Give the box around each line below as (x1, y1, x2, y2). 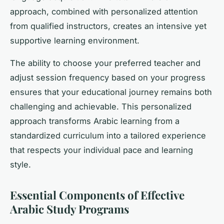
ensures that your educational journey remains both (10, 87, 212, 97)
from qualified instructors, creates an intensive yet (10, 21, 206, 31)
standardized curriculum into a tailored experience (10, 130, 206, 141)
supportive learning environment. (10, 35, 139, 46)
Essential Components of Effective (10, 187, 184, 203)
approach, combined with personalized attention (10, 6, 198, 17)
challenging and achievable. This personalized (10, 101, 191, 112)
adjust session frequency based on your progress (10, 72, 205, 83)
